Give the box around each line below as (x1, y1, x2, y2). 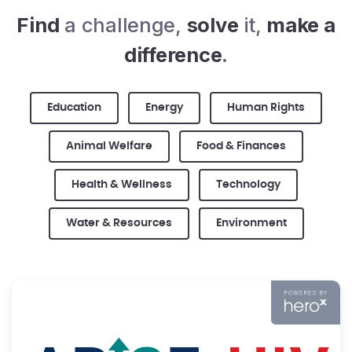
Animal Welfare (66, 140, 152, 152)
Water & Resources (65, 217, 172, 229)
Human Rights (227, 101, 305, 113)
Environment (215, 217, 287, 229)
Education (47, 101, 101, 113)
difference (123, 42, 222, 67)
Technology (216, 178, 280, 190)
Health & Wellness (71, 178, 172, 190)
